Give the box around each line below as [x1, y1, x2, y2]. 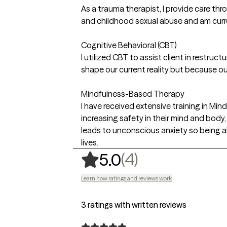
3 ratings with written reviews [81, 199, 186, 210]
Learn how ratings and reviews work [81, 174, 172, 182]
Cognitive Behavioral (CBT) [81, 40, 177, 50]
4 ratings [143, 148, 203, 169]
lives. [81, 137, 98, 147]
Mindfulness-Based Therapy [81, 88, 184, 99]
